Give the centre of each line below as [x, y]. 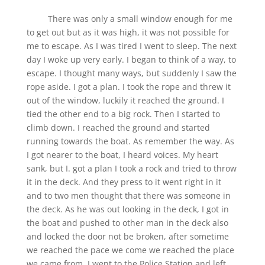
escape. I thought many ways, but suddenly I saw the [131, 73]
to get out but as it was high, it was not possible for [128, 32]
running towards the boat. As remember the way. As [130, 141]
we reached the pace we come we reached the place [130, 250]
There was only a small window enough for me [129, 18]
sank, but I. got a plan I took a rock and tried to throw [131, 168]
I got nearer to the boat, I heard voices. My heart [122, 154]
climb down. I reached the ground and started [118, 127]
